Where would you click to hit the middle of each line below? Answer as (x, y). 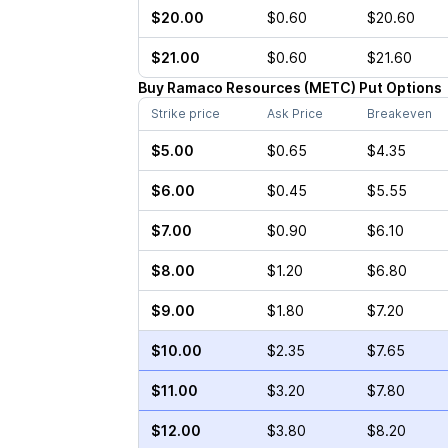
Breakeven (399, 113)
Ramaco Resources (233, 87)
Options (413, 87)
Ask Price (294, 113)
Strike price (185, 113)
